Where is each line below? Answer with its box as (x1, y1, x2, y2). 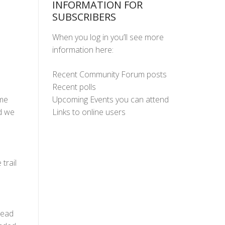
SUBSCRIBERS (52, 10, 116, 24)
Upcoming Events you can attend (52, 93, 169, 105)
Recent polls (52, 81, 96, 92)
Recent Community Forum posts (52, 68, 167, 80)
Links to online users (52, 106, 126, 118)
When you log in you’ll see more (52, 31, 164, 43)
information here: (52, 44, 114, 55)
